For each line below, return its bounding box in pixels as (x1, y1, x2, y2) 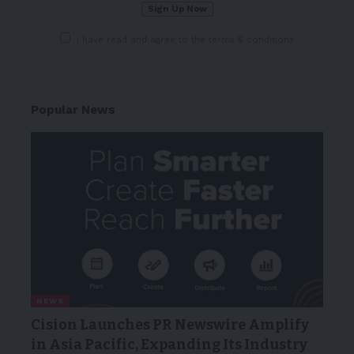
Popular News (31, 102, 115, 117)
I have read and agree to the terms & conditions (77, 34, 295, 45)
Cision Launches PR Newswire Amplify (31, 315, 309, 333)
